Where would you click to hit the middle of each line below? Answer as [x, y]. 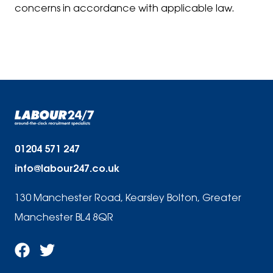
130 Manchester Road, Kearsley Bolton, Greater [128, 199]
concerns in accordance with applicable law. [125, 9]
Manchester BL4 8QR [64, 218]
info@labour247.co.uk [67, 169]
